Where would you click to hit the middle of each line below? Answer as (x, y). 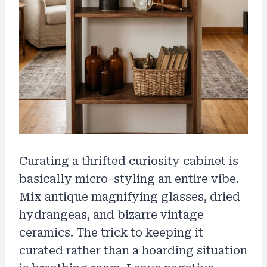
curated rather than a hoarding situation (133, 251)
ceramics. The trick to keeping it (111, 233)
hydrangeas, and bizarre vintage (111, 215)
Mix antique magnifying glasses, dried (130, 197)
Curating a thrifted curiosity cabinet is (129, 162)
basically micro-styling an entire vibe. (129, 179)
